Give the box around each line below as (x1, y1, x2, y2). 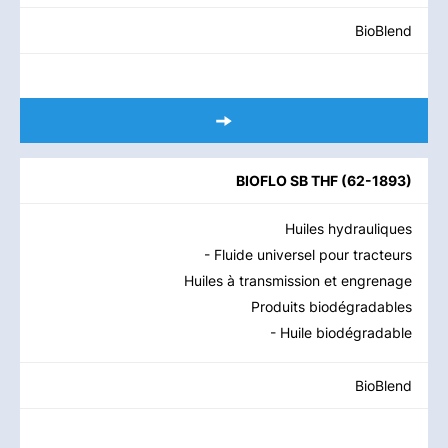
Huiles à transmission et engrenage (184, 272, 412, 289)
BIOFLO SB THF (236, 172, 338, 189)
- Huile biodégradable (270, 324, 412, 341)
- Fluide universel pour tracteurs (204, 246, 412, 263)
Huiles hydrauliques (285, 220, 412, 237)
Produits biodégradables (251, 298, 412, 315)
